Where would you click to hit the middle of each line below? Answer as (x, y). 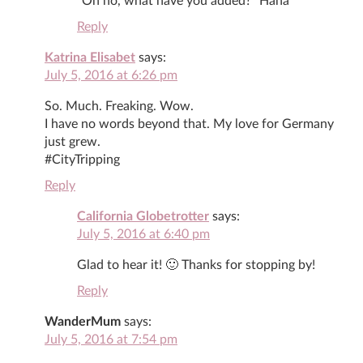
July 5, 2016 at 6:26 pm (111, 75)
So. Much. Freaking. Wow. (119, 106)
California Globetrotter (143, 216)
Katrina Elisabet (90, 57)
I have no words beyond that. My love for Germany (189, 124)
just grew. (73, 141)
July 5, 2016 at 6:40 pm (143, 234)
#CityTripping (82, 159)
